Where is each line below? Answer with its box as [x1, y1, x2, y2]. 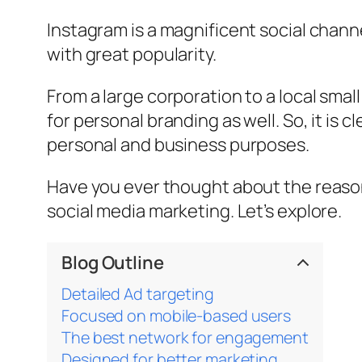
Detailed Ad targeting [61, 282, 214, 305]
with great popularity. [47, 41, 217, 66]
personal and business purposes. [47, 132, 309, 157]
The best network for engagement [61, 326, 309, 348]
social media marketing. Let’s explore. [47, 198, 343, 223]
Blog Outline [61, 250, 164, 275]
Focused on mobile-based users [61, 304, 292, 326]
